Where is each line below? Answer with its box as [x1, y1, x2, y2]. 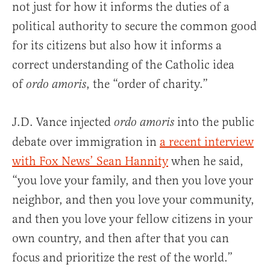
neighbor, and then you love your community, [12, 192, 254, 208]
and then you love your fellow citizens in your [12, 212, 253, 227]
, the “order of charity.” [86, 77, 208, 92]
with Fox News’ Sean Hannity [12, 154, 168, 169]
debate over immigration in [12, 134, 160, 150]
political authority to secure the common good [12, 19, 257, 34]
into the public [174, 115, 254, 130]
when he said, [168, 154, 243, 169]
